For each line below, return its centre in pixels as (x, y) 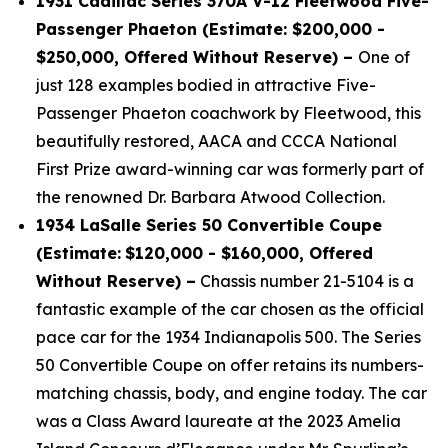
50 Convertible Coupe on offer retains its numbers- (230, 365)
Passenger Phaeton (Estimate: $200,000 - (210, 29)
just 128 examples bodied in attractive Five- (206, 85)
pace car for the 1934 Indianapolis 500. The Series (228, 337)
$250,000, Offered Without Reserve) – (197, 57)
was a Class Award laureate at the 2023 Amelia (218, 421)
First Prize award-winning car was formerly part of (230, 169)
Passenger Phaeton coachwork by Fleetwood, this (228, 113)
